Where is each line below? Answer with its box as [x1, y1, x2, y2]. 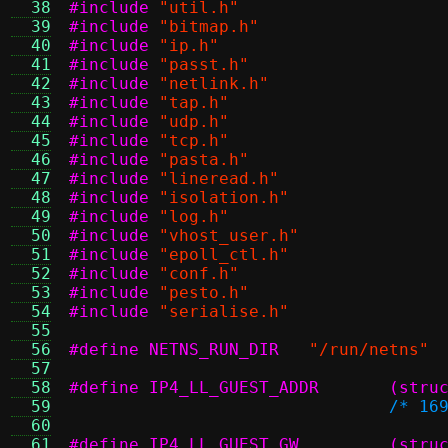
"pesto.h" [159, 283, 249, 302]
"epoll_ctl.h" [159, 245, 289, 264]
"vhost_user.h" [159, 226, 299, 245]
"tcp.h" [159, 131, 229, 150]
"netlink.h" [159, 74, 269, 93]
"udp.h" [159, 112, 229, 131]
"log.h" [159, 207, 229, 226]
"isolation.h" [159, 188, 289, 207]
